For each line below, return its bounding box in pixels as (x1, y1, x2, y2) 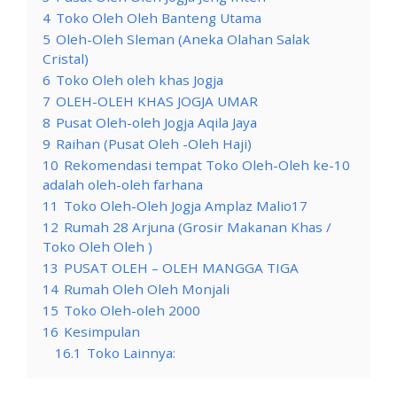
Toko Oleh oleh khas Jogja (56, 70, 223, 89)
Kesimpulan (64, 322, 140, 340)
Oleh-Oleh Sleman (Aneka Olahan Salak (56, 29, 310, 48)
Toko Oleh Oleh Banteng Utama (56, 8, 261, 27)
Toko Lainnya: (87, 343, 175, 362)
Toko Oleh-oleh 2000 (64, 300, 200, 319)
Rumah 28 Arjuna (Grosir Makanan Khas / (64, 217, 331, 236)
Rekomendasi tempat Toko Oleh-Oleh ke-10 (64, 155, 350, 174)
